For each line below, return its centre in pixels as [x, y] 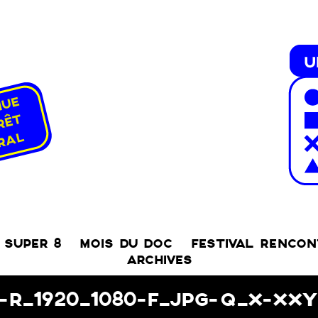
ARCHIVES [159, 260]
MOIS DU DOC [126, 244]
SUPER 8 [33, 244]
